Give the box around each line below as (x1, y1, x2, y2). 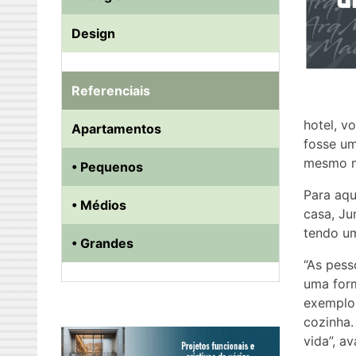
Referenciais (72, 83, 150, 99)
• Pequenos (72, 159, 143, 175)
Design (72, 25, 115, 41)
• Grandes (72, 235, 133, 251)
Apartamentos (72, 121, 161, 137)
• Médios (72, 197, 126, 213)
